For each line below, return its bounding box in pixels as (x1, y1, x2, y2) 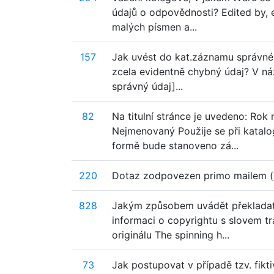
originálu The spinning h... (112, 229, 229, 241)
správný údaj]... (112, 80, 183, 92)
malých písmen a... (112, 21, 197, 33)
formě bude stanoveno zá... (112, 139, 239, 152)
